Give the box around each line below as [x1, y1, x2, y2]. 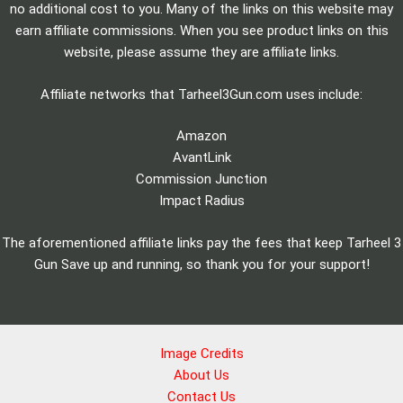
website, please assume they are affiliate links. [64, 44, 339, 61]
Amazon [176, 128, 227, 145]
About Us [174, 366, 229, 383]
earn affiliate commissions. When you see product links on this [14, 22, 389, 40]
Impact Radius [158, 193, 245, 210]
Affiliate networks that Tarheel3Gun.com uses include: [40, 85, 363, 103]
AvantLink [172, 149, 231, 166]
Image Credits [159, 345, 244, 362]
